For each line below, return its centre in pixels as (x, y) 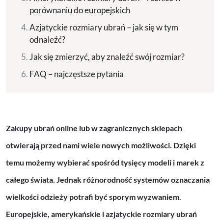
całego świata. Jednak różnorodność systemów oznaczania (108, 179)
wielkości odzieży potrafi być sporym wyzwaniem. (94, 196)
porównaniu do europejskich (80, 10)
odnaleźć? (47, 39)
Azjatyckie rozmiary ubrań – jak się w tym (104, 27)
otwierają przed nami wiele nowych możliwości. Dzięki (101, 145)
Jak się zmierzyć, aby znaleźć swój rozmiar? (107, 56)
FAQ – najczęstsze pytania (77, 74)
